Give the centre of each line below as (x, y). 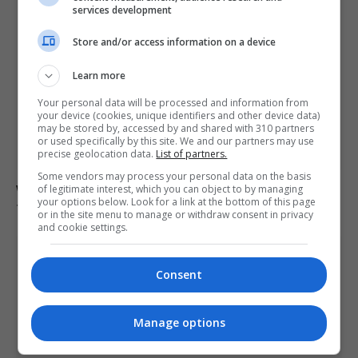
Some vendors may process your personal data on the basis (175, 176)
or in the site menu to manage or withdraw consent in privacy (176, 214)
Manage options (179, 323)
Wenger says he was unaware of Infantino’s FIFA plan (172, 191)
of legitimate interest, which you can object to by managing (171, 189)
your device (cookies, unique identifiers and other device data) (179, 115)
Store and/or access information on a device (175, 42)
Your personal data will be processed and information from (173, 102)
